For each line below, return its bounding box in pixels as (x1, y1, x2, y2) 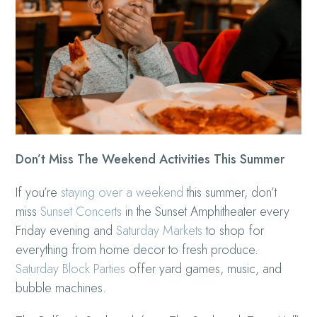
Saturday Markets (116, 221, 203, 240)
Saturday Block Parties (16, 259, 126, 278)
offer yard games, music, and (125, 259, 282, 278)
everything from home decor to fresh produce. (16, 240, 259, 259)
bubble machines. (16, 278, 107, 297)
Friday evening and (16, 221, 117, 240)
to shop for (202, 221, 265, 240)
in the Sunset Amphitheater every (122, 202, 290, 221)
